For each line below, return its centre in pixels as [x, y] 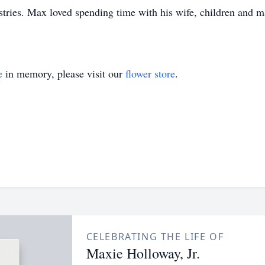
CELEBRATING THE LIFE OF [155, 237]
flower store [150, 73]
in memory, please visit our [64, 73]
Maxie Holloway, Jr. [143, 253]
